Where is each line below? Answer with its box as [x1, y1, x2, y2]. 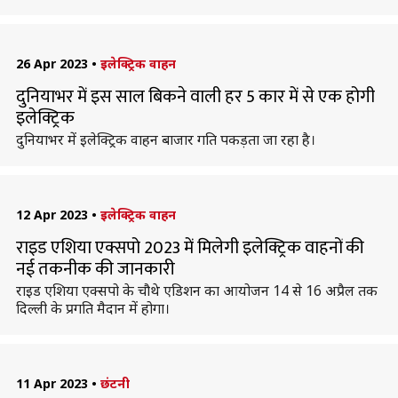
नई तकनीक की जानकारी [15, 254, 175, 284]
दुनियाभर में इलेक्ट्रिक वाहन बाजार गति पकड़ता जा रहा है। [15, 130, 315, 149]
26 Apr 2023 [15, 55, 88, 72]
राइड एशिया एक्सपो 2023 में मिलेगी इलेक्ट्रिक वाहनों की [15, 233, 364, 263]
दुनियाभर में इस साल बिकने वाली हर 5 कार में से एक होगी [15, 82, 375, 112]
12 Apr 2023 [15, 206, 88, 223]
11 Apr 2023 [15, 375, 88, 392]
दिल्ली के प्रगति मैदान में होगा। [15, 298, 170, 318]
